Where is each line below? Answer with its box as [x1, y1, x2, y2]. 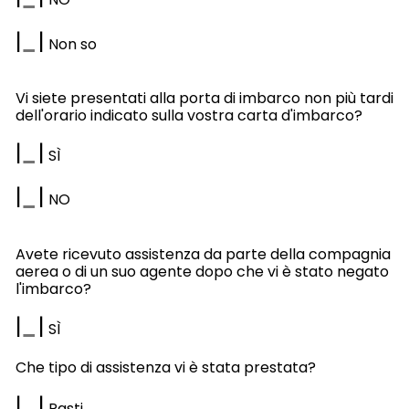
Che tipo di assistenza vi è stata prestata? [15, 356, 316, 378]
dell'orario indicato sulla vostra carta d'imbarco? [15, 105, 362, 126]
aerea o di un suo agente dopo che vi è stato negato [15, 260, 389, 282]
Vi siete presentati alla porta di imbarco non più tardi [15, 88, 393, 109]
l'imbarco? [15, 278, 91, 299]
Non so [44, 33, 97, 55]
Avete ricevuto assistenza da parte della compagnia [15, 243, 391, 265]
